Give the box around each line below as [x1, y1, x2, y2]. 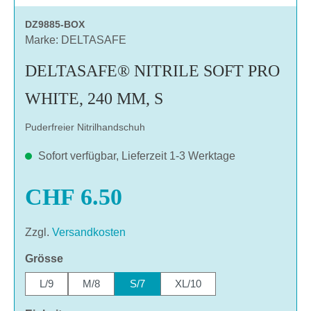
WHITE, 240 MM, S [25, 89, 163, 108]
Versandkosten [52, 226, 126, 238]
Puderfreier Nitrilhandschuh [25, 121, 145, 133]
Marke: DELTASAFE [25, 33, 126, 46]
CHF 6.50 [25, 183, 122, 210]
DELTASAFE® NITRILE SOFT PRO [25, 61, 280, 80]
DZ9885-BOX [25, 18, 85, 30]
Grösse [25, 252, 63, 264]
